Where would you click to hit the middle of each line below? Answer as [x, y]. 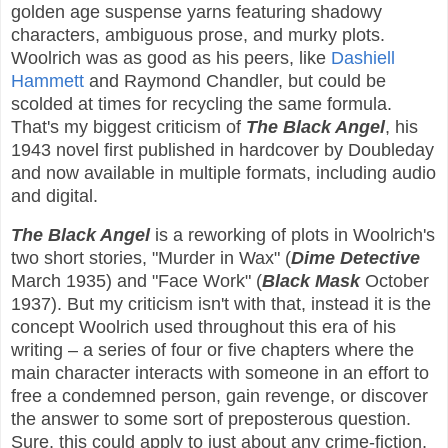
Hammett [47, 80]
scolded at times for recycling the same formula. [201, 103]
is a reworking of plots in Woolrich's [292, 234]
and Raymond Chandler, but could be [235, 80]
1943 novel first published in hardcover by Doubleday [222, 149]
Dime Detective [355, 257]
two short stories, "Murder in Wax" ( [151, 257]
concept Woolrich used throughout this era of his [203, 326]
